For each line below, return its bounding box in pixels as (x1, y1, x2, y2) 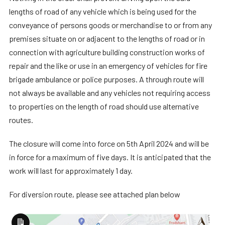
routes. (9, 115, 33, 125)
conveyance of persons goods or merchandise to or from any (9, 20, 212, 30)
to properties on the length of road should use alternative (9, 101, 199, 111)
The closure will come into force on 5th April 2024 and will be (9, 139, 209, 149)
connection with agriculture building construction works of (9, 47, 205, 57)
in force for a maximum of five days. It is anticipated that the (9, 152, 211, 162)
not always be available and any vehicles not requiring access (9, 88, 210, 98)
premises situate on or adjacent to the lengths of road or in (9, 34, 205, 44)
